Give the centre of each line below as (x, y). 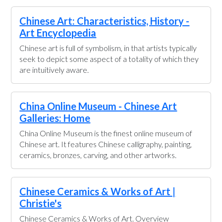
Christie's (41, 203)
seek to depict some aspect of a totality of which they (109, 59)
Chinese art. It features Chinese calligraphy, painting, (106, 144)
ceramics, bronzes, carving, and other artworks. (98, 155)
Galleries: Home (55, 118)
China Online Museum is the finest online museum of (106, 133)
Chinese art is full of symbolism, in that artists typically (108, 48)
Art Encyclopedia (58, 33)
